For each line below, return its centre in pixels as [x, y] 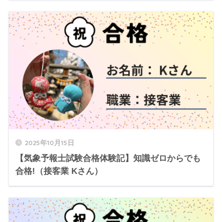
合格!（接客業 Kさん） [59, 171]
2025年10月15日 [49, 143]
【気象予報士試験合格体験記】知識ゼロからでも [108, 159]
